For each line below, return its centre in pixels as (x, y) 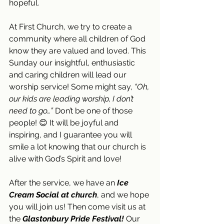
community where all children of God (78, 39)
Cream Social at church (53, 195)
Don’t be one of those (94, 111)
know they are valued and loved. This (78, 51)
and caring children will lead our (69, 75)
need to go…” (31, 111)
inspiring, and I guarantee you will (71, 135)
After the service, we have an (63, 183)
